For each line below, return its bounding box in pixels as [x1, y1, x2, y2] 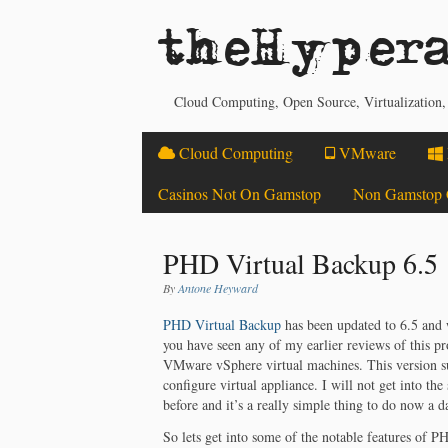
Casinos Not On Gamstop [158, 182, 321, 204]
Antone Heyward [178, 279, 259, 296]
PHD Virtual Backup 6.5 [163, 243, 439, 282]
